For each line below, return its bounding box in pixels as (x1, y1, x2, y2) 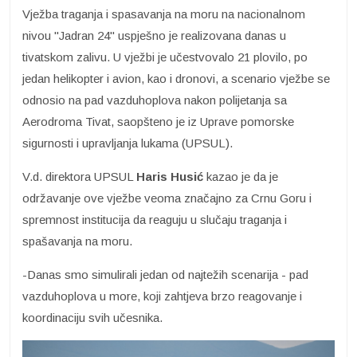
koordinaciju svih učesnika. (22, 310, 163, 324)
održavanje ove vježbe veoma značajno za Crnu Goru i (22, 190, 312, 205)
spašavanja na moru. (22, 233, 132, 248)
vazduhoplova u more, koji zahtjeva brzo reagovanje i (22, 288, 302, 303)
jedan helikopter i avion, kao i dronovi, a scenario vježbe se (22, 71, 330, 85)
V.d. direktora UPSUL (22, 169, 136, 183)
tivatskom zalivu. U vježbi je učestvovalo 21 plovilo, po (22, 49, 308, 64)
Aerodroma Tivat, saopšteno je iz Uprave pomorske (22, 114, 294, 128)
